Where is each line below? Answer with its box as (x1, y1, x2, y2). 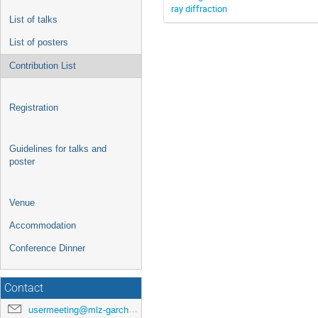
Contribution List (9, 60, 76, 71)
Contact (4, 282, 43, 295)
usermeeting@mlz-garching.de (28, 304, 128, 316)
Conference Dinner (9, 243, 85, 253)
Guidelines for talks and (9, 143, 106, 154)
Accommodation (9, 220, 76, 231)
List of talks (9, 14, 57, 25)
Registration (9, 102, 58, 113)
